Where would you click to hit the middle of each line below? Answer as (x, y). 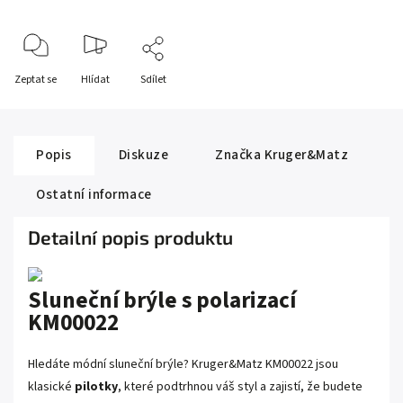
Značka (238, 155)
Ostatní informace (94, 194)
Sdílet (153, 80)
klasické (51, 386)
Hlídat (95, 80)
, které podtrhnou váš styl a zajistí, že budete (240, 386)
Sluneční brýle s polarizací (162, 300)
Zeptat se (36, 80)
